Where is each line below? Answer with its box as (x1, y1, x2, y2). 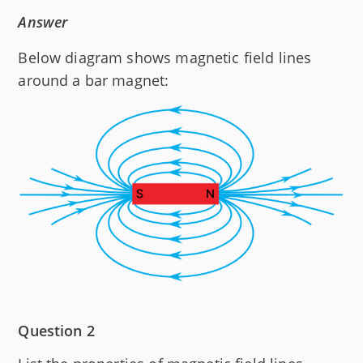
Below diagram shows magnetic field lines (18, 47, 312, 67)
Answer (18, 11, 68, 32)
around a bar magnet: (18, 70, 169, 90)
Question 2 (18, 320, 95, 340)
